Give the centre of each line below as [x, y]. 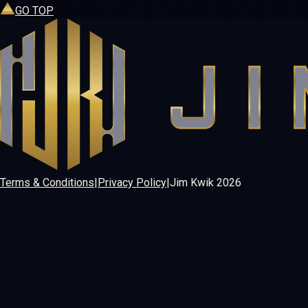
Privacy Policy [132, 182]
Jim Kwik [193, 182]
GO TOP [34, 10]
